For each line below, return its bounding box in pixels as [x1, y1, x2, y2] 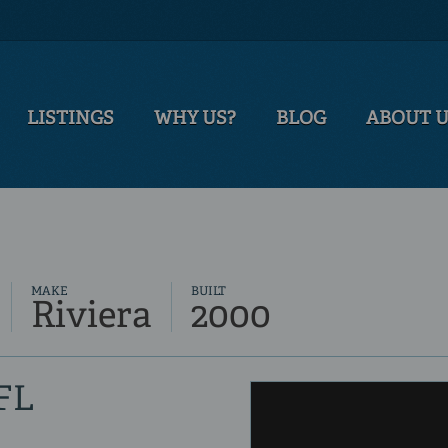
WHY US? [154, 110, 236, 129]
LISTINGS [27, 110, 114, 129]
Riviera [31, 299, 151, 336]
